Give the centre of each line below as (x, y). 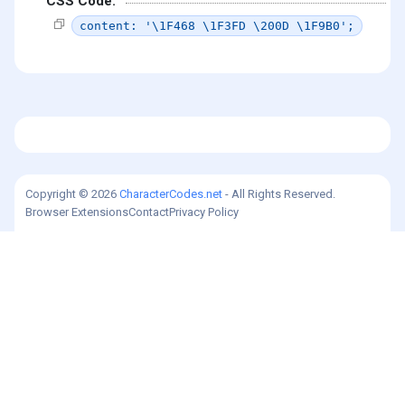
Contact (149, 212)
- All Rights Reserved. (279, 193)
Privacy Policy (204, 212)
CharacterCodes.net (171, 193)
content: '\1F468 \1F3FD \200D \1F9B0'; (217, 25)
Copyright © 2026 (72, 193)
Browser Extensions (77, 212)
